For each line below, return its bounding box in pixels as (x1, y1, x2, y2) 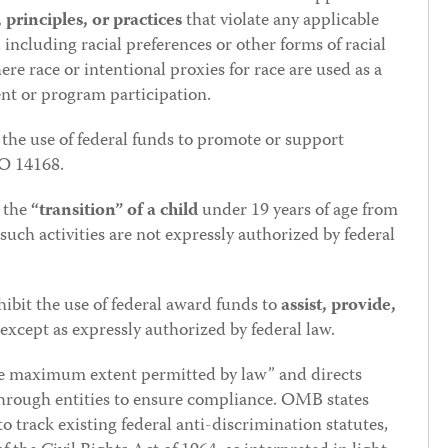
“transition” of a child (31, 196, 198, 227)
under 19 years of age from (198, 196, 398, 227)
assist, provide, (281, 291, 396, 322)
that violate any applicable (182, 6, 379, 37)
